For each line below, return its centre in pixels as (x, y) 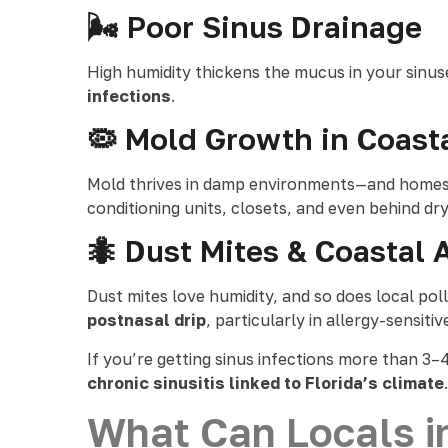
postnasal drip (146, 320)
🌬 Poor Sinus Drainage (254, 27)
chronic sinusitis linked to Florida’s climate (265, 383)
